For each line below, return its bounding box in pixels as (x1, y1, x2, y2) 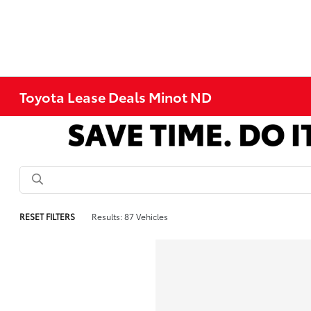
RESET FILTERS (19, 210, 76, 222)
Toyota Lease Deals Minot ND (19, 87, 212, 106)
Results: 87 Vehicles (92, 210, 169, 222)
